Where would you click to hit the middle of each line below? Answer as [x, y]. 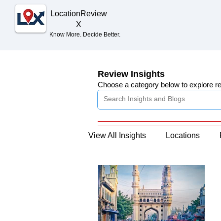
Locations [183, 135]
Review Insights [131, 74]
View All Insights [117, 135]
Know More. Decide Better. [85, 35]
